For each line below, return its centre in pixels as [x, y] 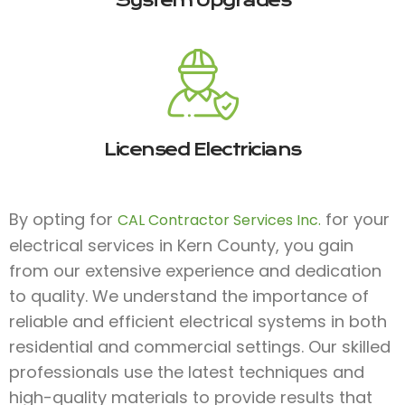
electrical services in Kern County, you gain [181, 245]
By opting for [63, 219]
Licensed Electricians [202, 149]
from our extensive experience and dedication [195, 270]
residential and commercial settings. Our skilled [200, 346]
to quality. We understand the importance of [189, 296]
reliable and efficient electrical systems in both [198, 321]
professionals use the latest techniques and [187, 372]
